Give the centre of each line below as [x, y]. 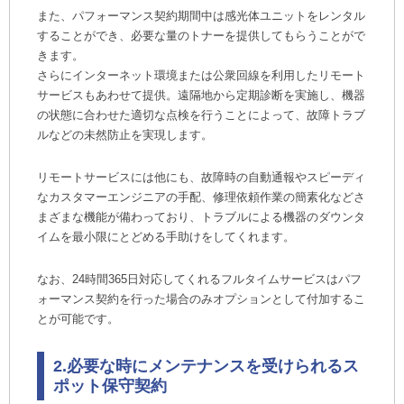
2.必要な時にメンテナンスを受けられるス [206, 366]
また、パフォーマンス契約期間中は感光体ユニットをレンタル [201, 16]
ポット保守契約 [110, 386]
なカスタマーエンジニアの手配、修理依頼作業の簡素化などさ [201, 197]
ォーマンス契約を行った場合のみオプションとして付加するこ [201, 299]
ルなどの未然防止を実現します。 [125, 135]
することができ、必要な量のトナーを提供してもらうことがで [201, 36]
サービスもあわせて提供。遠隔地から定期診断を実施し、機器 [201, 95]
